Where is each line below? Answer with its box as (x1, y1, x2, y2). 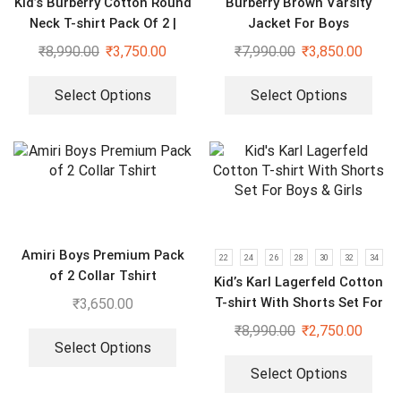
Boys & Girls (260, 314, 337, 331)
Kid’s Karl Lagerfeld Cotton (214, 273, 383, 290)
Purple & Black (57, 36, 148, 53)
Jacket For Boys (248, 15, 349, 32)
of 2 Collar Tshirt (48, 267, 157, 284)
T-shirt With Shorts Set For (214, 294, 383, 311)
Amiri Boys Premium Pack (21, 246, 184, 263)
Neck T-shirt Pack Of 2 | (29, 15, 176, 32)
